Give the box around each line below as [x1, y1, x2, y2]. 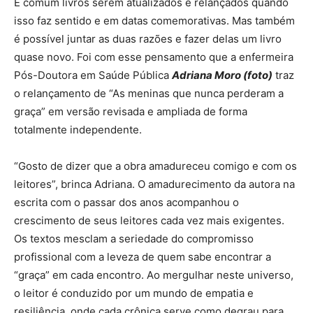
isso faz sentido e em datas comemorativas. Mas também [14, 14, 295, 27]
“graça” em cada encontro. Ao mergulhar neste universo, [14, 268, 293, 282]
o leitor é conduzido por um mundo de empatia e [14, 286, 254, 300]
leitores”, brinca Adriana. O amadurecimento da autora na [14, 177, 295, 191]
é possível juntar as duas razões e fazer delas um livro [14, 32, 282, 45]
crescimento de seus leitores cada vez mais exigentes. [14, 214, 284, 227]
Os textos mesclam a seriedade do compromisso [14, 232, 254, 245]
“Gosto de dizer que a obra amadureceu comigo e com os [14, 159, 297, 173]
